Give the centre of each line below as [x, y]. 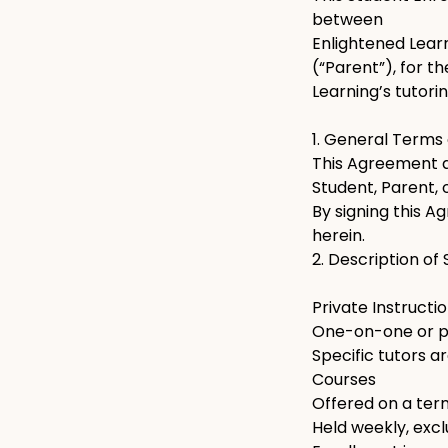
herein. [338, 235]
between [347, 19]
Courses [344, 379]
